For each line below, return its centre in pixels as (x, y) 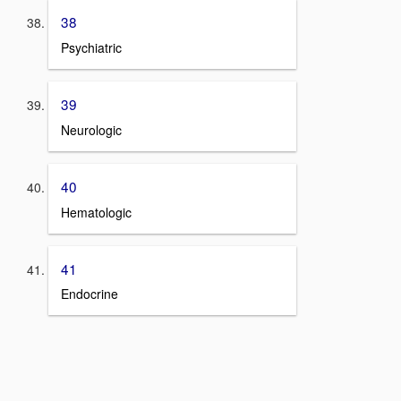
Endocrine (90, 294)
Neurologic (91, 129)
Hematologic (96, 212)
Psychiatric (91, 48)
